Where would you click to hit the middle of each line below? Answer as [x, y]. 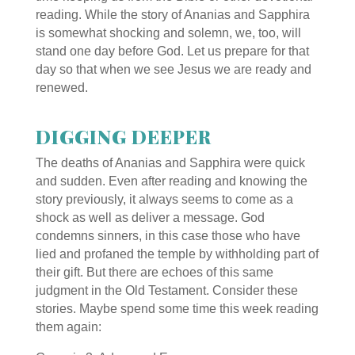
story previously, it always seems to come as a [164, 199]
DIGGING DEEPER [126, 136]
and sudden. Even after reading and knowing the [171, 181]
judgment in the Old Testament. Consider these [166, 290]
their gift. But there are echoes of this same [154, 272]
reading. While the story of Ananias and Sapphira [172, 14]
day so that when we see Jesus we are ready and [173, 69]
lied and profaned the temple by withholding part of [177, 254]
